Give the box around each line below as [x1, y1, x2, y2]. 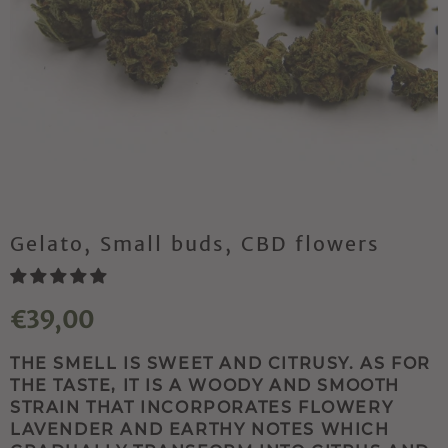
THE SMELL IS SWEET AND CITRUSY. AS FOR [10, 354, 431, 374]
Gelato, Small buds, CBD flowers [10, 231, 380, 257]
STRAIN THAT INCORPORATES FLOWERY [10, 398, 394, 418]
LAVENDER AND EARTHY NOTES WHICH [10, 420, 390, 440]
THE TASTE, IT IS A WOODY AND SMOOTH [10, 376, 401, 396]
